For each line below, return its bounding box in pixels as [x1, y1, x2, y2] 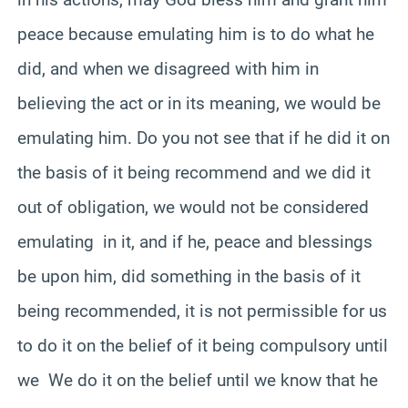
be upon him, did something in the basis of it [17, 265, 361, 287]
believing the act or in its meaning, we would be [17, 92, 381, 114]
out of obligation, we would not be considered [17, 196, 369, 218]
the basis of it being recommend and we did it [17, 161, 371, 183]
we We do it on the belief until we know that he [17, 369, 378, 391]
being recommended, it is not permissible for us [17, 300, 387, 321]
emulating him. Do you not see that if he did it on [17, 127, 390, 148]
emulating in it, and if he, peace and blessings [17, 230, 372, 252]
